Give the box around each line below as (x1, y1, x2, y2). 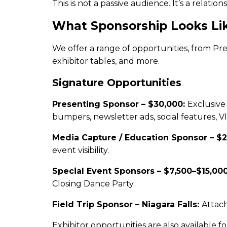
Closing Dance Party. (52, 179, 135, 188)
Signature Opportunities (52, 77, 181, 89)
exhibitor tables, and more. (52, 56, 160, 66)
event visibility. (52, 145, 109, 155)
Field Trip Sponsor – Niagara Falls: (52, 200, 202, 209)
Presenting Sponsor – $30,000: (52, 99, 187, 109)
